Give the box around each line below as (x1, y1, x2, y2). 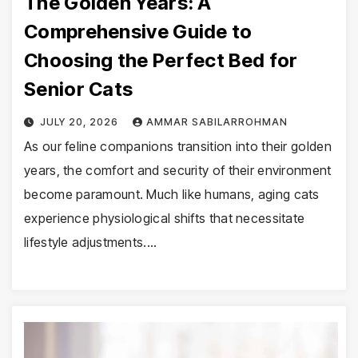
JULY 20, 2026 (39, 115, 121, 128)
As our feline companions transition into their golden (24, 137, 332, 154)
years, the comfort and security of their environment (24, 161, 332, 178)
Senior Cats (24, 77, 133, 101)
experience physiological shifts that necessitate (24, 209, 305, 226)
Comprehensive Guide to (24, 19, 253, 43)
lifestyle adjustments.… (24, 233, 157, 250)
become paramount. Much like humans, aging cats (24, 185, 320, 202)
